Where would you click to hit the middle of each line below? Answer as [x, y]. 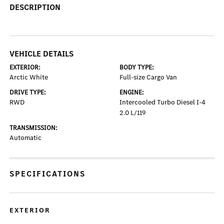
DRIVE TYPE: [28, 92]
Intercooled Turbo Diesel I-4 [162, 102]
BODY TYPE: [137, 67]
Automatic [26, 138]
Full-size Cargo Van [148, 77]
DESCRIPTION [35, 7]
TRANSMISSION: [34, 128]
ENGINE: [132, 92]
